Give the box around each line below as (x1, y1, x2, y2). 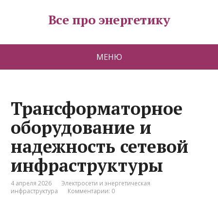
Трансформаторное (11, 97, 183, 120)
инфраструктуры (11, 154, 163, 177)
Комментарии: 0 (68, 187, 115, 195)
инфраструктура (11, 187, 58, 195)
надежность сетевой (11, 135, 189, 158)
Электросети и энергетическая (61, 179, 151, 187)
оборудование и (11, 116, 152, 139)
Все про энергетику (48, 11, 170, 28)
